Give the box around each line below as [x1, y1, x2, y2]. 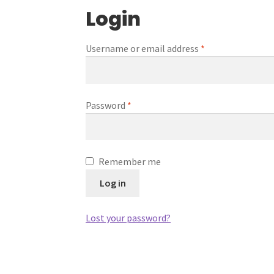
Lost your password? [86, 212, 171, 224]
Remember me [98, 155, 161, 168]
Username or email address [86, 42, 201, 55]
